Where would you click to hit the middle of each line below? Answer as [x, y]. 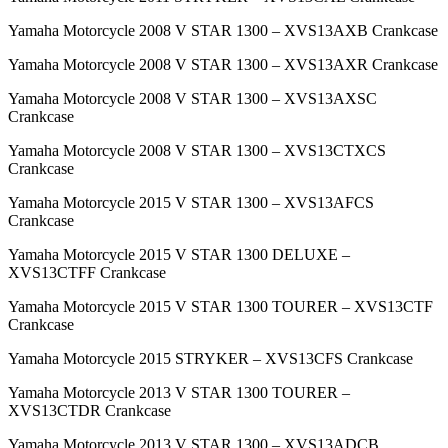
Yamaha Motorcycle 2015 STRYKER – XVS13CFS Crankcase [210, 359]
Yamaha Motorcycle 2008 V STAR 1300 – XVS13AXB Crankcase [223, 31]
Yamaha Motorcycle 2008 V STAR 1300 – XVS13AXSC [192, 99]
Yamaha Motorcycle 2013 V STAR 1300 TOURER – [179, 393]
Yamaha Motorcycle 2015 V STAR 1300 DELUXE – [179, 255]
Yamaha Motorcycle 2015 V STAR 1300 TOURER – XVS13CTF [220, 307]
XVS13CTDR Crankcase [89, 411]
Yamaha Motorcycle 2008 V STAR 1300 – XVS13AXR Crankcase [223, 65]
